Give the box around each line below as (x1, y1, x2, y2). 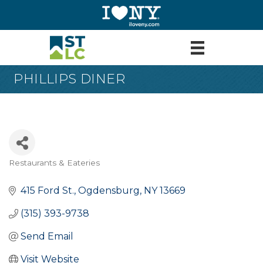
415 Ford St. (21, 185, 74, 197)
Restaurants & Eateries (9, 158, 100, 168)
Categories (8, 164, 64, 177)
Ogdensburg (78, 185, 140, 197)
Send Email (21, 231, 73, 242)
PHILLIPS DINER (14, 71, 126, 87)
